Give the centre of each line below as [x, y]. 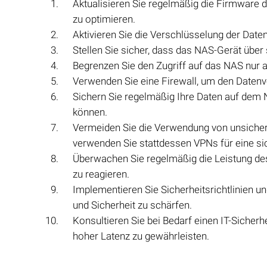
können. [90, 112]
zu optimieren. [104, 19]
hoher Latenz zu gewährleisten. [141, 236]
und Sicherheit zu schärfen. [132, 205]
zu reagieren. [101, 174]
